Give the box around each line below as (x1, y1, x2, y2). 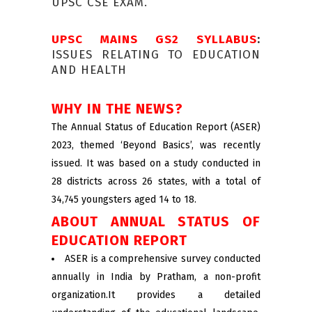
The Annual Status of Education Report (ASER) (52, 121, 260, 133)
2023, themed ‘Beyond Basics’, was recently (52, 139, 260, 151)
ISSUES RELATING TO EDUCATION (52, 47, 260, 62)
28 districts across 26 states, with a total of (52, 175, 260, 187)
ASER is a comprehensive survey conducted (65, 253, 261, 265)
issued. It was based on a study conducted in (52, 157, 260, 169)
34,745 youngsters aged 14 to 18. (52, 194, 196, 205)
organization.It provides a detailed (52, 289, 260, 301)
